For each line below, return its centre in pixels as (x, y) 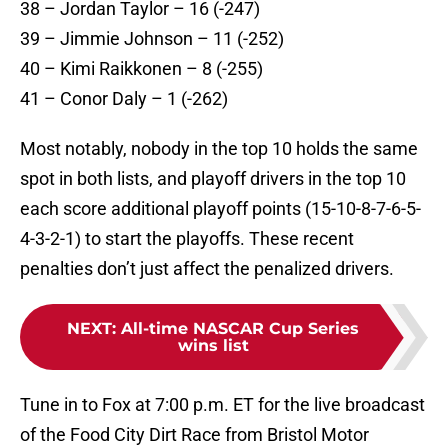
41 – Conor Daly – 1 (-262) (124, 99)
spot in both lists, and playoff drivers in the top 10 (213, 179)
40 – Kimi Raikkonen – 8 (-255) (141, 69)
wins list (213, 346)
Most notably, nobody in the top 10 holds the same (219, 149)
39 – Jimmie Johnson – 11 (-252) (152, 39)
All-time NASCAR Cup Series (240, 329)
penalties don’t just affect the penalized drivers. (207, 269)
